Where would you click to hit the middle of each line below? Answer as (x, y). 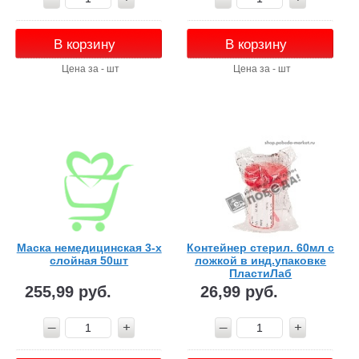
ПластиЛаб (261, 273)
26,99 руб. (240, 291)
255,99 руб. (68, 291)
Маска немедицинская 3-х (89, 247)
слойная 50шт (89, 260)
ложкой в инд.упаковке (261, 260)
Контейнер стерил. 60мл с (261, 247)
